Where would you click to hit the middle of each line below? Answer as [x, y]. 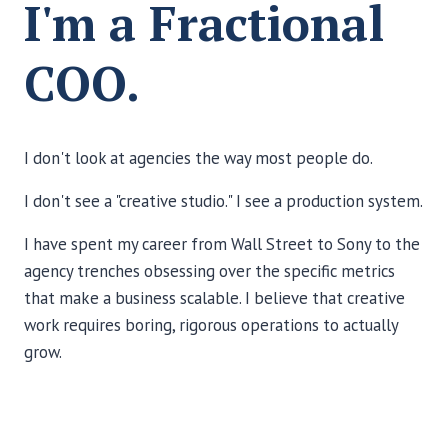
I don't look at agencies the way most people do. [198, 158]
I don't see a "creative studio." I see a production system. [223, 201]
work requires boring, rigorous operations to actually [211, 325]
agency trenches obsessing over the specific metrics [209, 271]
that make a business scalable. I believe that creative [214, 298]
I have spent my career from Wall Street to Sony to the [222, 244]
